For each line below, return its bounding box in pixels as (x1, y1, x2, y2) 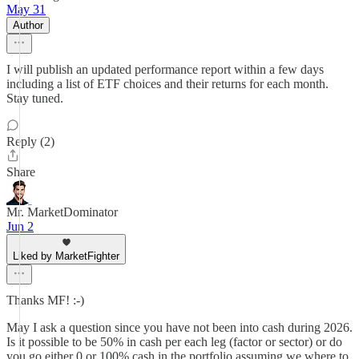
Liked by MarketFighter (13, 250, 119, 262)
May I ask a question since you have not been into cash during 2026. (6, 321, 353, 334)
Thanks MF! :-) (6, 293, 84, 307)
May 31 (6, 2, 46, 16)
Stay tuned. (6, 91, 63, 105)
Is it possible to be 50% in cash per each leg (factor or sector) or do (6, 335, 342, 349)
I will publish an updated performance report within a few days (6, 63, 324, 76)
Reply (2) (6, 135, 54, 148)
